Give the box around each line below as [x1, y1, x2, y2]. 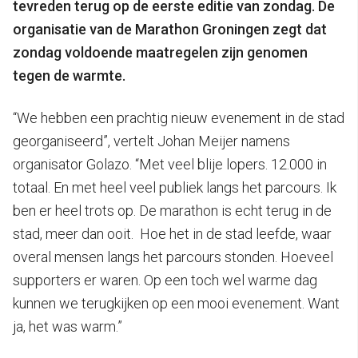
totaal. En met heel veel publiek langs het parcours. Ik [13, 178, 336, 196]
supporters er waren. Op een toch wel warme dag [13, 271, 317, 288]
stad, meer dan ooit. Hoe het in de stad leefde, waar [13, 225, 332, 242]
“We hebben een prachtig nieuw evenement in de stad [13, 109, 344, 126]
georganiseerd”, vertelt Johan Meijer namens [13, 132, 290, 149]
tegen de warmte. [13, 66, 125, 84]
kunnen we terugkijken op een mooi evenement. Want [13, 294, 340, 312]
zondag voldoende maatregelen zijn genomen [13, 43, 308, 61]
